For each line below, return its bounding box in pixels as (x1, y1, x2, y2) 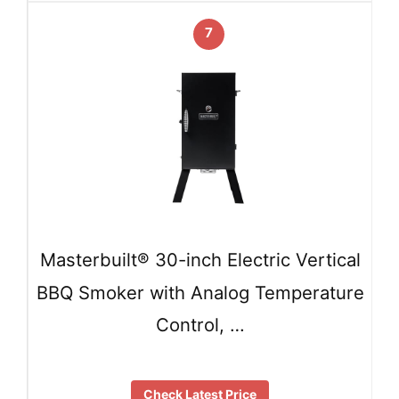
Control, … (155, 313, 245, 336)
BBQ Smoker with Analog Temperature (36, 281, 364, 304)
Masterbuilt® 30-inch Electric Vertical (39, 248, 361, 272)
